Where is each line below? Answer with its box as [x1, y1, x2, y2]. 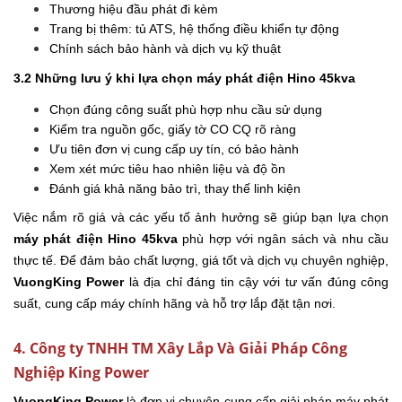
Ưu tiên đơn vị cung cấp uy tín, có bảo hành [49, 142, 302, 157]
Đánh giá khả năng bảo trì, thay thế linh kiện [49, 181, 304, 197]
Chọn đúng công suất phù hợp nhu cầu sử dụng [49, 102, 326, 118]
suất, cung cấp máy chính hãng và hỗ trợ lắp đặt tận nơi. [13, 296, 336, 311]
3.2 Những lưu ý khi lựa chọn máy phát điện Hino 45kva [13, 70, 355, 85]
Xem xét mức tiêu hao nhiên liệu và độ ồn [49, 162, 289, 177]
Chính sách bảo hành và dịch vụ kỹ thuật [49, 40, 284, 56]
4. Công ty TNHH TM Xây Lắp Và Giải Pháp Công [13, 338, 347, 359]
